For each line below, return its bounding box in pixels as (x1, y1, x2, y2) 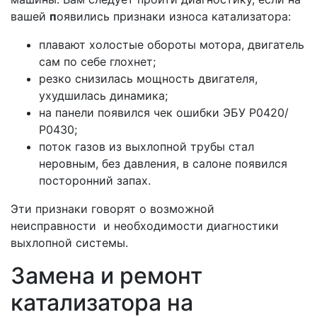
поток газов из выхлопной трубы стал (39, 139, 254, 154)
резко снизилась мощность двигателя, (39, 71, 258, 86)
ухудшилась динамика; (39, 88, 168, 103)
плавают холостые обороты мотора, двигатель (39, 38, 304, 52)
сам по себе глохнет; (39, 54, 156, 69)
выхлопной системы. (11, 236, 132, 250)
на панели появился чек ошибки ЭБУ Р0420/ (39, 105, 289, 120)
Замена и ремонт (11, 262, 202, 290)
